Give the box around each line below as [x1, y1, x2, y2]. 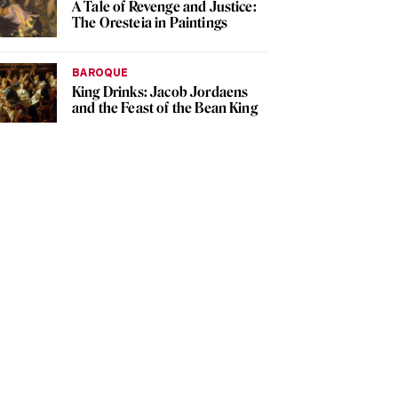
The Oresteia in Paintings [72, 14, 228, 32]
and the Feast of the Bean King [72, 99, 258, 117]
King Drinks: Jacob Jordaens [72, 84, 249, 101]
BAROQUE [72, 66, 128, 80]
